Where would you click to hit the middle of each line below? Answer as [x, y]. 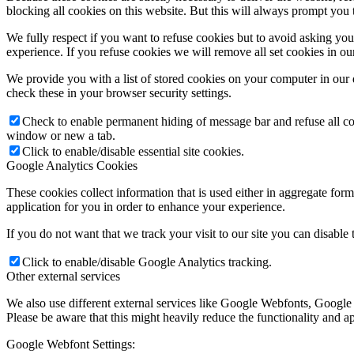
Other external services [63, 277]
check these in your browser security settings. [119, 93]
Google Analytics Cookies [72, 166]
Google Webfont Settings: [71, 345]
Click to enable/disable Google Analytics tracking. [147, 262]
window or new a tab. [61, 136]
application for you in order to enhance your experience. [146, 207]
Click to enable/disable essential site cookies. [133, 152]
